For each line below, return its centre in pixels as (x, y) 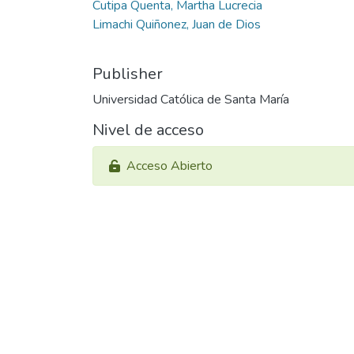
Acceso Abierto (169, 166)
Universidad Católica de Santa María (191, 100)
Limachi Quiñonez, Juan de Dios (177, 24)
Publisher (128, 74)
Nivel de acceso (148, 130)
